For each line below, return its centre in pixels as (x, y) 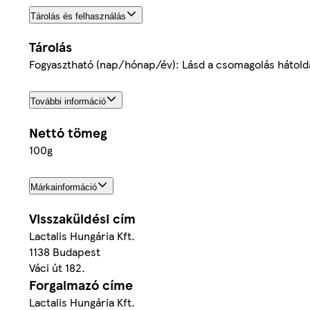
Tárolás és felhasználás (78, 16)
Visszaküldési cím (82, 219)
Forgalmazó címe (81, 285)
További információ (68, 102)
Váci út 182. (57, 268)
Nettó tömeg (68, 133)
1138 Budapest (65, 252)
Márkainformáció (64, 188)
